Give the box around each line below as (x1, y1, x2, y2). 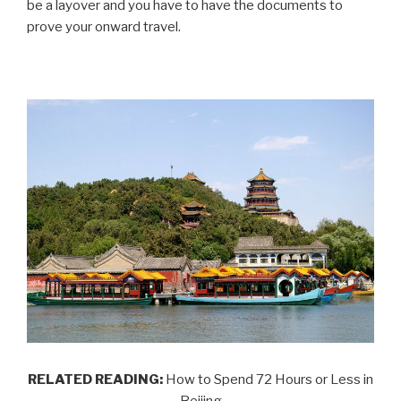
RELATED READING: (28, 371, 163, 388)
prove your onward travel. (27, 19, 181, 36)
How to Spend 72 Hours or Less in (163, 371, 373, 388)
